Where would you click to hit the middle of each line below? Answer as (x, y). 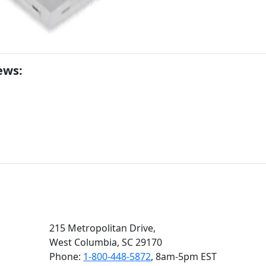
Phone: (66, 256)
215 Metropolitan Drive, (102, 228)
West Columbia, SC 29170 (106, 242)
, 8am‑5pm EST (184, 256)
